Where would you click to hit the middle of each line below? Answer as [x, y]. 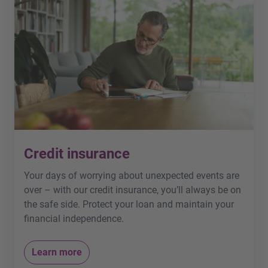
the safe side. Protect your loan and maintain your [129, 205]
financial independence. [74, 219]
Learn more [57, 252]
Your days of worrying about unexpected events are [132, 176]
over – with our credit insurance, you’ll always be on [133, 190]
